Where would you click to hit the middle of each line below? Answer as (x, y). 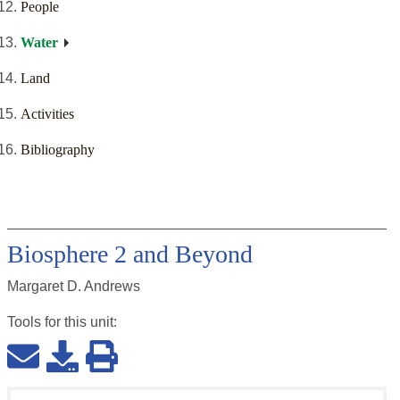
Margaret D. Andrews (74, 287)
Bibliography (58, 150)
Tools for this (49, 322)
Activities (47, 114)
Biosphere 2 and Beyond (130, 254)
